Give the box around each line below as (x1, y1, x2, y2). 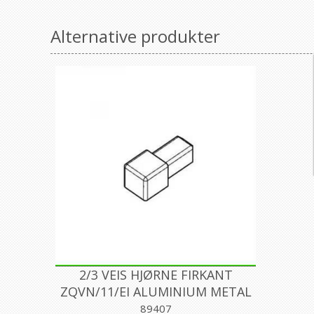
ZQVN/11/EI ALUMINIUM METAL (60, 283, 252, 300)
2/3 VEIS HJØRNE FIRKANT (78, 266, 233, 283)
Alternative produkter (50, 25, 220, 48)
